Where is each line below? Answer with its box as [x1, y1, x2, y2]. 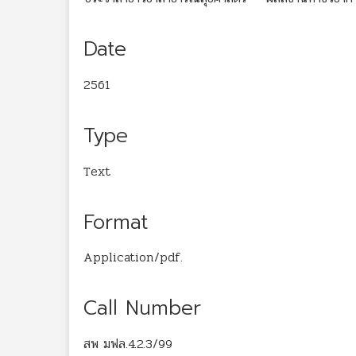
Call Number [83, 293, 201, 324]
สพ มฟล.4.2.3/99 [83, 334, 172, 354]
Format [83, 207, 148, 238]
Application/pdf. [83, 247, 183, 268]
